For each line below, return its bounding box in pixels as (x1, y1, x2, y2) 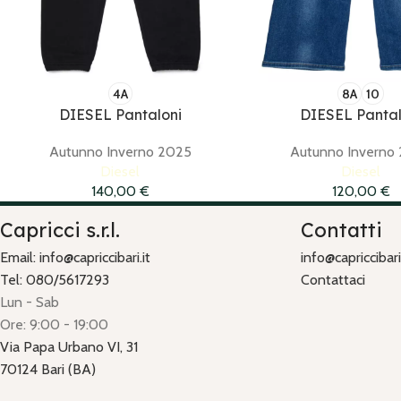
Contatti (301, 218, 382, 243)
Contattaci (301, 271, 365, 289)
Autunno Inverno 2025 (48, 143, 192, 161)
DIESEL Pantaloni (58, 106, 182, 124)
